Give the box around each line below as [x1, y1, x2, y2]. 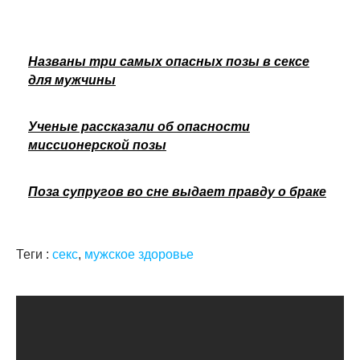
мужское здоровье [84, 247, 194, 261]
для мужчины [28, 72, 116, 87]
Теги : [16, 247, 52, 261]
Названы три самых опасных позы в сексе [28, 54, 309, 68]
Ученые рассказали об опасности [28, 119, 250, 133]
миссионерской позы [28, 137, 166, 152]
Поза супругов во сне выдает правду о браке [28, 184, 326, 198]
